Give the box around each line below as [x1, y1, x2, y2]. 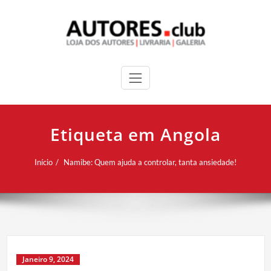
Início [34, 157, 53, 167]
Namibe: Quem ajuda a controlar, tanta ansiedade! [64, 157, 237, 167]
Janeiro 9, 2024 [22, 253, 74, 264]
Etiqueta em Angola [50, 122, 221, 146]
